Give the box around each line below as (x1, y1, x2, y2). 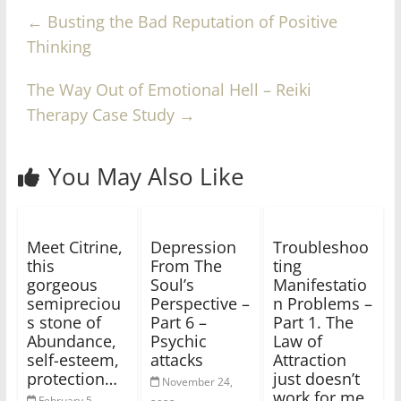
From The (149, 254, 222, 277)
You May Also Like (47, 159, 244, 192)
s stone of (26, 311, 101, 333)
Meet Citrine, (26, 235, 123, 258)
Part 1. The (273, 311, 354, 333)
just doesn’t (273, 367, 361, 389)
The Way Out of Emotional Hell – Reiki (26, 78, 311, 100)
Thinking (26, 35, 91, 57)
